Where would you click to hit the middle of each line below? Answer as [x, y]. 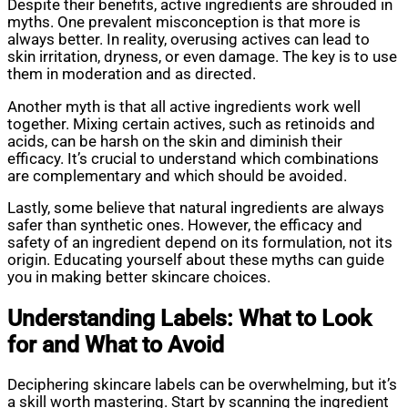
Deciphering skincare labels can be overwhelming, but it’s [202, 385]
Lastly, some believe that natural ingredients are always [196, 209]
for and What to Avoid [116, 344]
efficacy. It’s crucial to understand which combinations [193, 158]
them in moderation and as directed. [132, 75]
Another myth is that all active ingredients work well [184, 107]
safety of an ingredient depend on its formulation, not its [200, 243]
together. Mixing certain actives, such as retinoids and [191, 124]
